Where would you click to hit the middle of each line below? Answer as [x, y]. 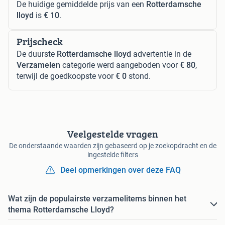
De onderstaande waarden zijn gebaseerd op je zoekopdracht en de [113, 146]
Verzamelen [38, 65]
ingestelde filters [113, 155]
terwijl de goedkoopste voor [66, 76]
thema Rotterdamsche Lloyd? [61, 210]
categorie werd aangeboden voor [120, 65]
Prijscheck [40, 42]
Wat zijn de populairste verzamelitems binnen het [97, 199]
